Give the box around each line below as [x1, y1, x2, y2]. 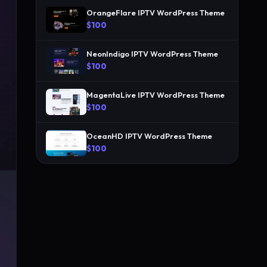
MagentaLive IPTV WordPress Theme [86, 90, 225, 100]
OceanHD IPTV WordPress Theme [86, 131, 212, 141]
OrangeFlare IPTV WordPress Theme [86, 8, 225, 17]
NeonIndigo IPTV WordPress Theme [86, 49, 218, 58]
